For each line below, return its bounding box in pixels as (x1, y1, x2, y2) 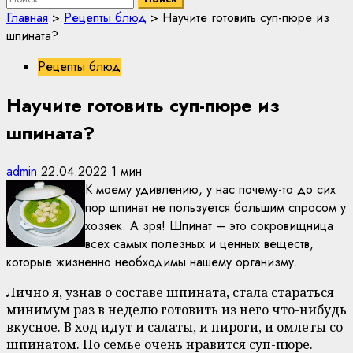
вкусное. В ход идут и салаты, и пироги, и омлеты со (6, 318, 343, 336)
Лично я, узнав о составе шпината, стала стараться (6, 284, 334, 301)
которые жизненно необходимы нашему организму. (6, 253, 298, 271)
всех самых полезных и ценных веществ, (85, 235, 314, 253)
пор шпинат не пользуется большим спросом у (85, 199, 346, 217)
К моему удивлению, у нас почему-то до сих (85, 180, 336, 199)
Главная (6, 9, 48, 28)
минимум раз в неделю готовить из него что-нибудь (6, 301, 347, 318)
